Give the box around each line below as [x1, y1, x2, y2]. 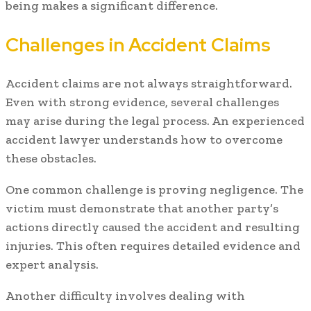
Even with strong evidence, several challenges [6, 94, 279, 110]
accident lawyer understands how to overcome [6, 132, 283, 148]
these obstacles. [6, 151, 96, 167]
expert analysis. [6, 257, 99, 273]
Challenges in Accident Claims [6, 32, 271, 57]
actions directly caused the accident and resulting [6, 219, 300, 235]
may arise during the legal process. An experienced [6, 113, 305, 129]
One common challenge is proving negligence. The [6, 182, 303, 198]
